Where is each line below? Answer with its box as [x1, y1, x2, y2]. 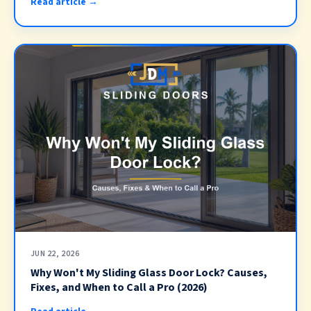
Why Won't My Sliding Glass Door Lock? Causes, [30, 265, 267, 281]
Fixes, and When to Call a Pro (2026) [30, 280, 208, 296]
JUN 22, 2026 [30, 247, 80, 260]
